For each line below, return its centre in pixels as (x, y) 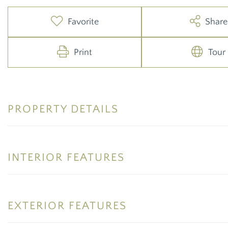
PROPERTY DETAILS (63, 109)
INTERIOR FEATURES (66, 157)
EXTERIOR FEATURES (67, 206)
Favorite (83, 22)
